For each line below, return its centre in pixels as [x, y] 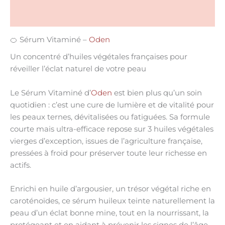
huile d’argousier [81, 189]
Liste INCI [28, 17]
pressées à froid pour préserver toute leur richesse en [108, 153]
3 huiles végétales [181, 129]
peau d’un [30, 213]
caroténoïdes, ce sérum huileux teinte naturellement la [113, 201]
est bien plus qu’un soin [157, 93]
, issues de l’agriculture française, [142, 141]
